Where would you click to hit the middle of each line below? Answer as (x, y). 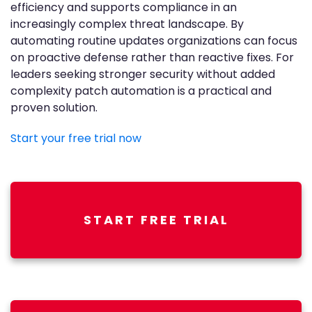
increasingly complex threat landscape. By (127, 24)
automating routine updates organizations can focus (154, 41)
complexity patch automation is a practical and (141, 91)
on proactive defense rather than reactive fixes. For (152, 57)
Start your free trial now (76, 138)
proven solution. (54, 108)
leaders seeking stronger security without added (143, 74)
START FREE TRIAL (156, 220)
